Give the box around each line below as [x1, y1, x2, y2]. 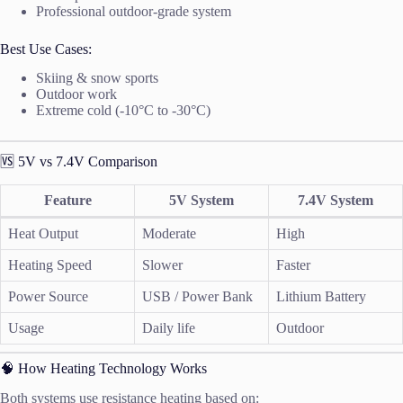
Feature [43, 193, 92, 209]
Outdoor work [36, 86, 117, 103]
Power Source [8, 289, 88, 305]
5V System [169, 193, 234, 209]
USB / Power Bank [142, 289, 253, 305]
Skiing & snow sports [36, 70, 158, 86]
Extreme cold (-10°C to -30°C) [36, 103, 210, 119]
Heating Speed [8, 257, 92, 273]
